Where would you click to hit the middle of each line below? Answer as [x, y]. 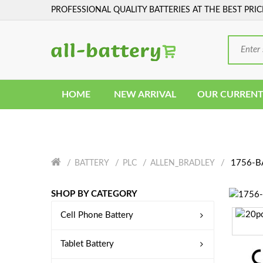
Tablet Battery [87, 244]
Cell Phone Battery [97, 215]
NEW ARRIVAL [145, 95]
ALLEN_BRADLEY [183, 163]
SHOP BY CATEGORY [94, 194]
